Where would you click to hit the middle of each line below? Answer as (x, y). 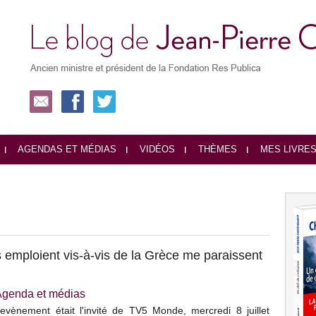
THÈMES (216, 150)
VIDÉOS (156, 150)
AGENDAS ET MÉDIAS (66, 150)
